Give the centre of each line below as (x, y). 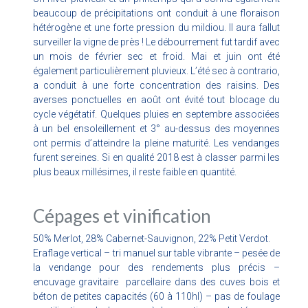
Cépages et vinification (122, 216)
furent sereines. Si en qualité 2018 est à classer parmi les (156, 157)
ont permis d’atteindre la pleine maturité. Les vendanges (156, 143)
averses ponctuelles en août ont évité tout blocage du (156, 99)
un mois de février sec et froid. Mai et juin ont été (156, 56)
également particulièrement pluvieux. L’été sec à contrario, (156, 70)
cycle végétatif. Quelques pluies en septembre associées (156, 114)
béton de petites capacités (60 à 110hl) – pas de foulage (156, 296)
